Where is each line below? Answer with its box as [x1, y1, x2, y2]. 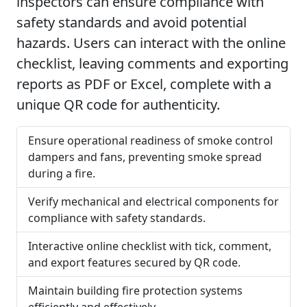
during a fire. [28, 166, 95, 181]
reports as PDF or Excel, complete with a [16, 75, 271, 93]
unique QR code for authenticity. [16, 95, 220, 114]
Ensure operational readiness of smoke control [28, 133, 273, 148]
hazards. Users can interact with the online [16, 34, 286, 52]
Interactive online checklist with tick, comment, [28, 238, 271, 254]
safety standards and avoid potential [16, 13, 247, 32]
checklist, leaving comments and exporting [16, 54, 288, 73]
